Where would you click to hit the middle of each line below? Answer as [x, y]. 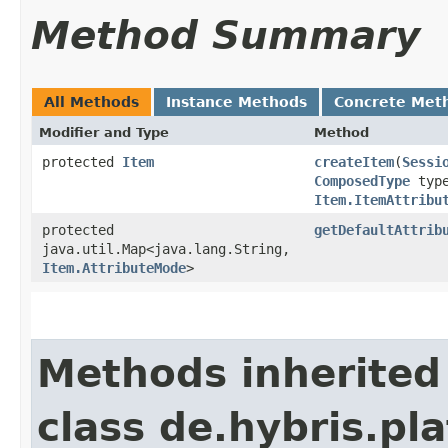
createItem [354, 161]
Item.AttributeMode [114, 267]
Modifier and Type [104, 132]
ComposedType [362, 180]
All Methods [91, 101]
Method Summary [225, 35]
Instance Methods [236, 101]
